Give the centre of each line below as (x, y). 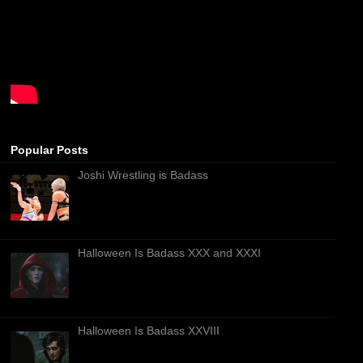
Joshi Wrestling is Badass (143, 175)
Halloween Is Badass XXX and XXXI (169, 252)
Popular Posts (49, 149)
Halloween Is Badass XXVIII (148, 330)
